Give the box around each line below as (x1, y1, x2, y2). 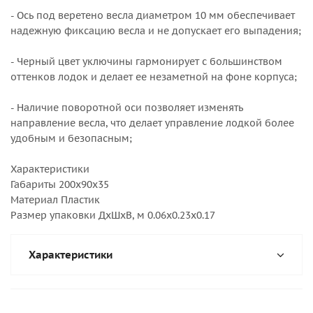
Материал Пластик (10, 194, 100, 206)
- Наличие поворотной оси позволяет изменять (10, 101, 243, 114)
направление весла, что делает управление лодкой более (10, 117, 294, 129)
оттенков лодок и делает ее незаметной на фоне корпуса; (10, 71, 297, 83)
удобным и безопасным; (10, 132, 132, 145)
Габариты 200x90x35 (10, 178, 109, 191)
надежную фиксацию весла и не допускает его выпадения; (10, 24, 301, 37)
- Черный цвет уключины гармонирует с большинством (10, 55, 282, 68)
